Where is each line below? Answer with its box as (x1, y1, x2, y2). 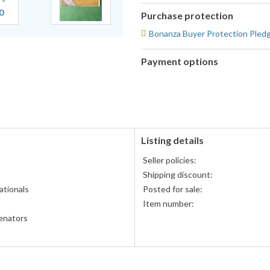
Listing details (141, 134, 204, 146)
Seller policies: (143, 155, 196, 166)
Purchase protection (141, 10, 233, 22)
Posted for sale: (143, 184, 202, 195)
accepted (140, 86, 176, 96)
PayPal (140, 74, 166, 84)
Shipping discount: (143, 169, 213, 180)
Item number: (143, 198, 194, 209)
